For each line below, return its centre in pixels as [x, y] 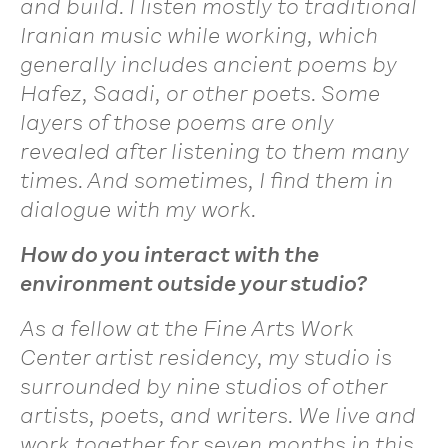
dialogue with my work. [138, 209]
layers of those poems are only [177, 122]
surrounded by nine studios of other [203, 386]
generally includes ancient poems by [208, 64]
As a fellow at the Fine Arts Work [187, 328]
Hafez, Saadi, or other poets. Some [200, 93]
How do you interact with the [169, 254]
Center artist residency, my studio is [206, 357]
